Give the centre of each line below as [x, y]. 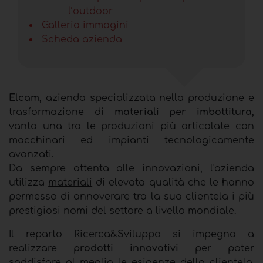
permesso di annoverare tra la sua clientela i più [131, 196]
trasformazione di [62, 112]
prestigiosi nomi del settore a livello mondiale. [122, 210]
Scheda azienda [82, 39]
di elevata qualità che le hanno [173, 182]
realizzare [41, 248]
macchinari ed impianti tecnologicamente [131, 140]
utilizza [29, 182]
